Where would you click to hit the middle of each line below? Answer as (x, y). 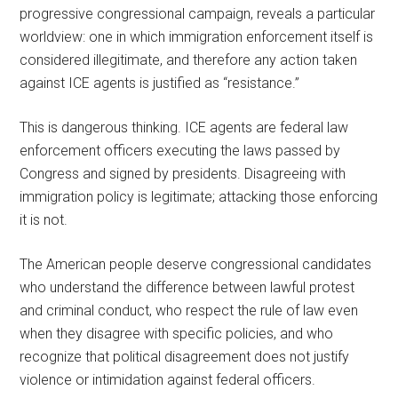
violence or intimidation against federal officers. (168, 379)
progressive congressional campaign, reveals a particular (198, 13)
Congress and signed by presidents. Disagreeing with (183, 173)
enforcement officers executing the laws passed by (180, 150)
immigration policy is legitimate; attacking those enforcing (199, 196)
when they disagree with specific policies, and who (177, 333)
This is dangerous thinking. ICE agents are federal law (184, 127)
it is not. (44, 219)
